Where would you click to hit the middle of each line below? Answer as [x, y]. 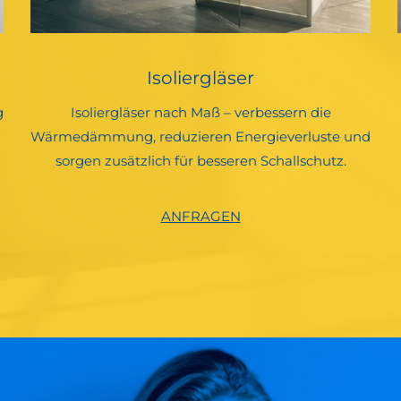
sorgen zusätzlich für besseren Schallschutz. [200, 160]
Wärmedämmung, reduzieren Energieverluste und [200, 136]
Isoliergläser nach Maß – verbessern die [200, 112]
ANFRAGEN [200, 216]
